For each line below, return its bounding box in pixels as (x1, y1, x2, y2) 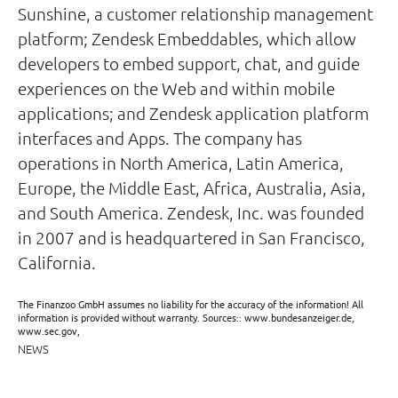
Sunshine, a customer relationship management (18, 3, 373, 24)
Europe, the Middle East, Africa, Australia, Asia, (18, 177, 366, 198)
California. (18, 251, 96, 273)
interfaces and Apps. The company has (18, 127, 302, 148)
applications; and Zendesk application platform (18, 102, 369, 123)
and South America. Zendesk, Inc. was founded (18, 202, 364, 223)
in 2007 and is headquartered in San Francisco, (18, 227, 365, 248)
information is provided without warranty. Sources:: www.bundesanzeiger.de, (18, 310, 354, 324)
